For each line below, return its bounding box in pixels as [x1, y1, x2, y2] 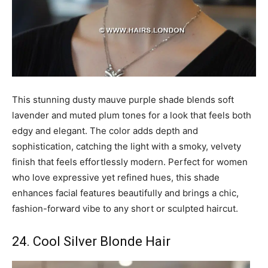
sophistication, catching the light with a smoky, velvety [12, 140, 241, 152]
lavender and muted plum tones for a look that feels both [12, 109, 251, 121]
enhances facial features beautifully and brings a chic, [12, 187, 239, 199]
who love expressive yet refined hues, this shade [12, 171, 220, 183]
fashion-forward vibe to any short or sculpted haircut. [12, 202, 238, 214]
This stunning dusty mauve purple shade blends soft [12, 93, 234, 105]
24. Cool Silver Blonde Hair [12, 233, 170, 249]
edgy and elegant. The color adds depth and [12, 124, 198, 136]
